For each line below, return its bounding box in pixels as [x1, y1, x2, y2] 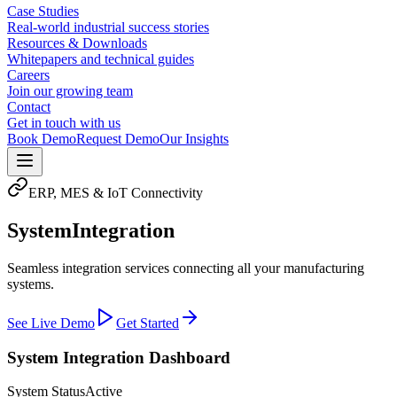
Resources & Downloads [7, 35, 147, 51]
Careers [7, 67, 50, 82]
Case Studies [7, 4, 79, 19]
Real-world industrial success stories [7, 19, 209, 35]
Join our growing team [7, 83, 133, 98]
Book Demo [7, 131, 76, 146]
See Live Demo [7, 315, 95, 331]
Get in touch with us [7, 115, 121, 130]
